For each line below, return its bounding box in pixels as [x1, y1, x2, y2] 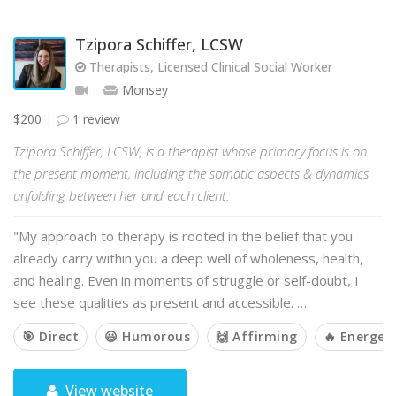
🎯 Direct [22, 328, 79, 345]
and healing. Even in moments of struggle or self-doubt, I [13, 271, 359, 289]
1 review [69, 110, 120, 127]
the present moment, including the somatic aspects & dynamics [13, 164, 369, 182]
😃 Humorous [104, 328, 190, 345]
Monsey [118, 81, 168, 98]
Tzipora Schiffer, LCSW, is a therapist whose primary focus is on [13, 142, 367, 160]
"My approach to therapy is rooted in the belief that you [13, 227, 353, 245]
